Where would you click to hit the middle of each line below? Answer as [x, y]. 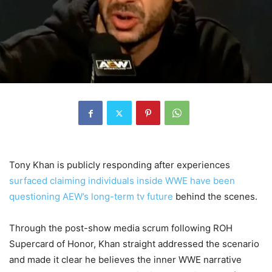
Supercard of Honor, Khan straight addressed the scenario [134, 244]
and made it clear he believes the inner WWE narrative [125, 260]
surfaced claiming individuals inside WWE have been [122, 181]
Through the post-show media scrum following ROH [121, 228]
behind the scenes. [215, 197]
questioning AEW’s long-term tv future [91, 197]
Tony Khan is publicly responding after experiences [120, 165]
